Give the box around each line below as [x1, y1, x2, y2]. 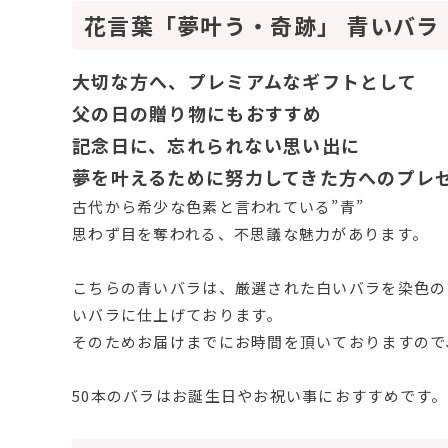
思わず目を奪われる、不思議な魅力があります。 [72, 223, 429, 245]
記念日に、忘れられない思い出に [72, 132, 361, 159]
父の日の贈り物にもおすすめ [72, 100, 323, 127]
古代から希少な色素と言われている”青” [72, 196, 365, 218]
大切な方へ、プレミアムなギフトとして [72, 68, 418, 95]
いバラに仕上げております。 [72, 304, 283, 326]
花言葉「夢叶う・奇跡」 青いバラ [84, 9, 440, 42]
